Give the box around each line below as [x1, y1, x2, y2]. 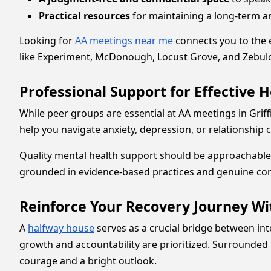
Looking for [19, 34, 75, 47]
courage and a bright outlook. [19, 254, 157, 267]
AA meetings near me [75, 34, 173, 47]
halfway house [28, 221, 94, 235]
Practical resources [39, 9, 130, 22]
